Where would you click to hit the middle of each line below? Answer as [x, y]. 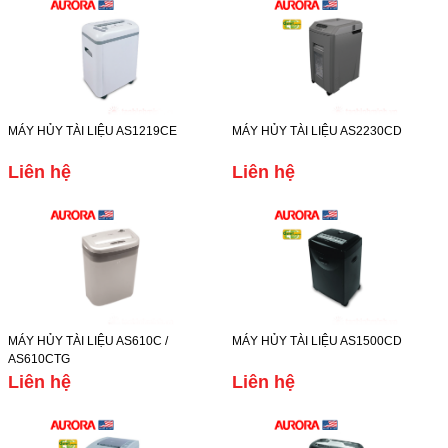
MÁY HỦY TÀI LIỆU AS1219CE [92, 131]
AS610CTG [39, 359]
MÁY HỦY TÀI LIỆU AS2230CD [317, 131]
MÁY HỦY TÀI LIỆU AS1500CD [317, 341]
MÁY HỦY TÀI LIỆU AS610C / [88, 341]
